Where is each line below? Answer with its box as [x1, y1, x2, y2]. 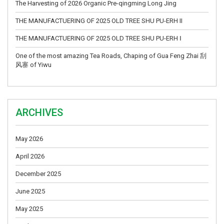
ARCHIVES [15, 106, 63, 118]
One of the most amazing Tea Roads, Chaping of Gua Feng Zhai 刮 [15, 51, 206, 59]
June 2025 [15, 187, 45, 195]
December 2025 [15, 169, 61, 177]
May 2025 [15, 204, 43, 212]
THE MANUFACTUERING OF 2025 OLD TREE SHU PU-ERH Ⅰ [15, 34, 181, 42]
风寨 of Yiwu [15, 60, 51, 68]
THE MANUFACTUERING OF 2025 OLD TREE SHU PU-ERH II [15, 16, 182, 24]
